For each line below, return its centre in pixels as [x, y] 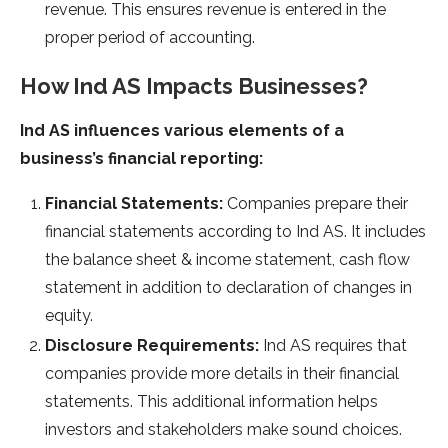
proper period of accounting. [150, 38]
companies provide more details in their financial [222, 374]
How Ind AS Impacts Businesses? [194, 86]
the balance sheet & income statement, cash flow [227, 260]
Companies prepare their [315, 204]
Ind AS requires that [333, 346]
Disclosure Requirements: [152, 346]
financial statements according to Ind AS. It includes [235, 232]
